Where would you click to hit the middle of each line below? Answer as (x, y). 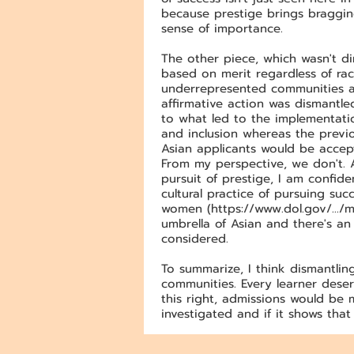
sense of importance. (222, 28)
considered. (195, 239)
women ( (186, 209)
